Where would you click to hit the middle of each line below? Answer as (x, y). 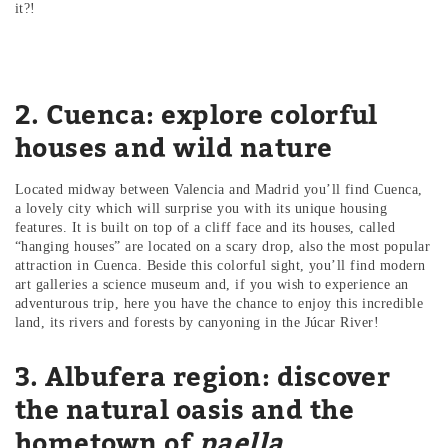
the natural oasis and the (184, 410)
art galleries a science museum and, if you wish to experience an (212, 284)
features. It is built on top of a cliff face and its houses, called (205, 227)
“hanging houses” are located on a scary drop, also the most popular (223, 246)
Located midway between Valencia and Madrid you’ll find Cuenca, (219, 189)
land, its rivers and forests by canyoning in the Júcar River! (197, 322)
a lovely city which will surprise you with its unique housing (201, 208)
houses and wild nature (174, 147)
